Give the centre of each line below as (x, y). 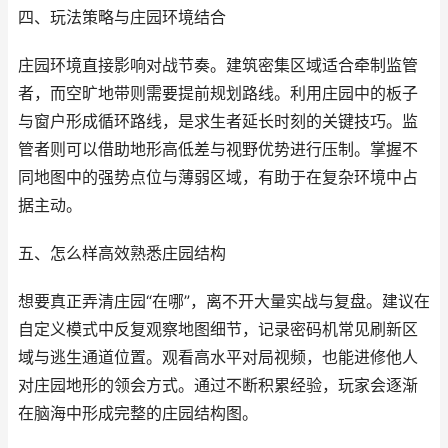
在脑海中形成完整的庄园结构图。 (138, 413)
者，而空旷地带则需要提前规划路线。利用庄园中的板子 (218, 93)
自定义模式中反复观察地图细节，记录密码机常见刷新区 (218, 329)
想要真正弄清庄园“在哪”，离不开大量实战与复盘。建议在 (224, 301)
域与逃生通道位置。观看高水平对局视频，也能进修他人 (218, 357)
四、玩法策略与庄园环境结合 (122, 17)
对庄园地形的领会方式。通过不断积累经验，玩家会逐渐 (218, 385)
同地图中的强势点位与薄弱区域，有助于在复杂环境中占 (218, 177)
